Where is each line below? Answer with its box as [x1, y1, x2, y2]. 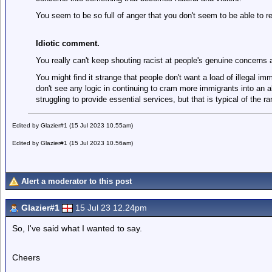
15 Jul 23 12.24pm [75, 203, 147, 212]
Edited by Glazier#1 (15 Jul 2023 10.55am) [12, 122, 133, 129]
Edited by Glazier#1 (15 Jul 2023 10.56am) [12, 140, 133, 146]
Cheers [12, 253, 40, 262]
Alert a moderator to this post [21, 177, 132, 186]
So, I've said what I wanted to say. [12, 223, 142, 233]
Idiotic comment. [35, 39, 100, 48]
